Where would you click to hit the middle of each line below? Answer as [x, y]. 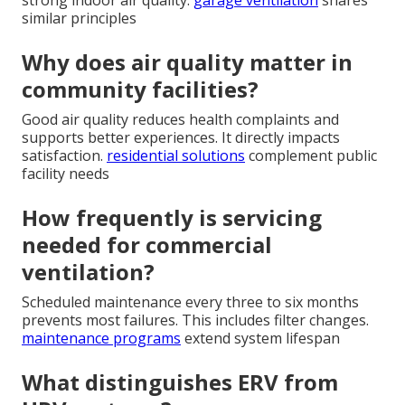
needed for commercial [147, 244]
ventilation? [88, 271]
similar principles [79, 18]
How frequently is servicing [172, 217]
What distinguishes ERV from [180, 381]
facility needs [66, 173]
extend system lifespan [260, 338]
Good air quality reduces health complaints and [180, 119]
